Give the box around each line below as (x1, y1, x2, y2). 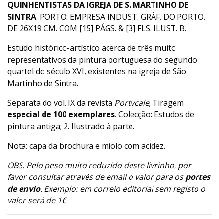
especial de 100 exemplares (7, 109, 115, 120)
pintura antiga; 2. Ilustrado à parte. (7, 121, 134, 132)
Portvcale (114, 97, 149, 109)
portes (185, 172, 210, 183)
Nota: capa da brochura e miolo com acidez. (7, 140, 165, 152)
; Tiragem (149, 97, 184, 109)
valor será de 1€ (7, 195, 66, 206)
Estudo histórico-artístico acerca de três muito (7, 43, 176, 54)
